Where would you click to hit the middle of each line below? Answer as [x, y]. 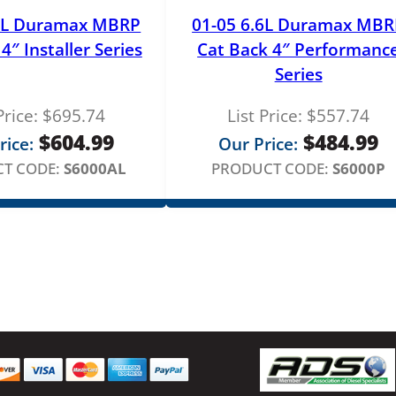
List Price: [265, 115]
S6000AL [95, 168]
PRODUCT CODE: [270, 168]
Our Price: [259, 144]
